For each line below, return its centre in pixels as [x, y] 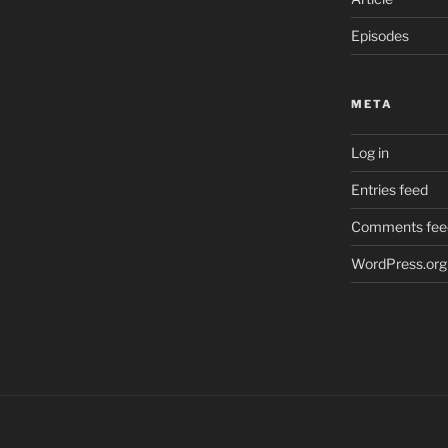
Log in [369, 152]
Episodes [379, 35]
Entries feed [389, 189]
